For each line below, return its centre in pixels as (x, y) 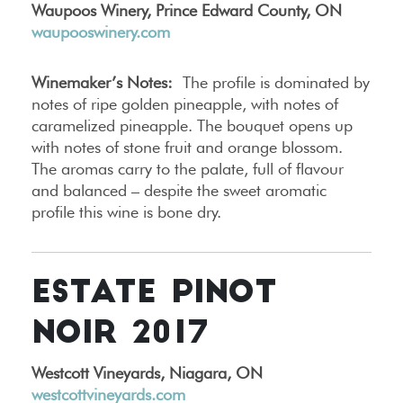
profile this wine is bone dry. (126, 212)
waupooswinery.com (101, 32)
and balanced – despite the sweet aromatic (179, 191)
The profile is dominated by (271, 83)
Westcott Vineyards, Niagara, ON (147, 373)
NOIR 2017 (120, 336)
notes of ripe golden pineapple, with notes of (185, 104)
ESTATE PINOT (154, 295)
